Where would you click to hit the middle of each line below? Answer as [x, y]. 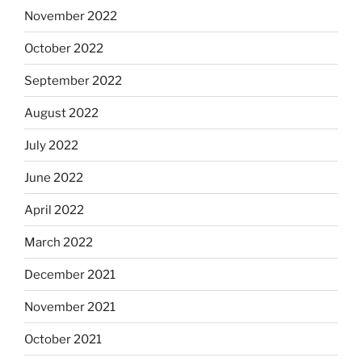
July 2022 [51, 145]
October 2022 [64, 48]
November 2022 [71, 16]
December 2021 [70, 274]
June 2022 [54, 177]
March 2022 [59, 242]
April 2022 [54, 210]
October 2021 [63, 339]
